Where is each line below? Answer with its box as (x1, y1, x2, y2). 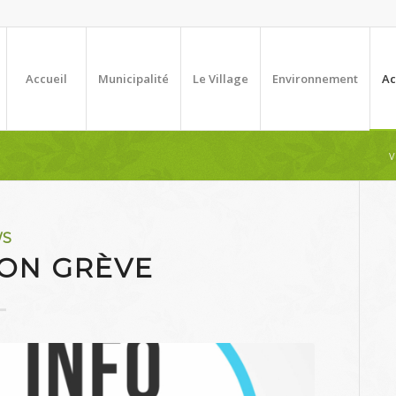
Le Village (193, 71, 248, 87)
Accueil (26, 71, 67, 87)
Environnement (272, 71, 358, 87)
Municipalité (98, 71, 169, 87)
